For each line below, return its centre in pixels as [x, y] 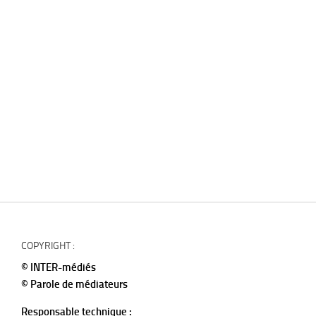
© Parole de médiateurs [74, 284]
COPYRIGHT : [48, 246]
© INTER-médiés [59, 267]
